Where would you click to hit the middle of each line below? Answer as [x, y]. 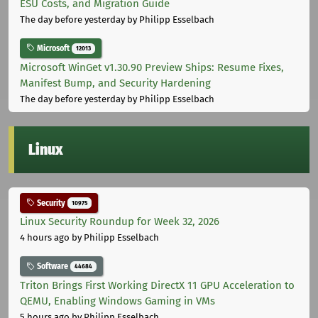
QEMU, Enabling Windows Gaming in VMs [117, 301]
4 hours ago [45, 238]
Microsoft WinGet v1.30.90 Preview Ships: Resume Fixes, [152, 67]
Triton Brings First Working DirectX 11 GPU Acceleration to [157, 286]
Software [53, 267]
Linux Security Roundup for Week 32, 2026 [120, 222]
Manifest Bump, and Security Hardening [115, 83]
